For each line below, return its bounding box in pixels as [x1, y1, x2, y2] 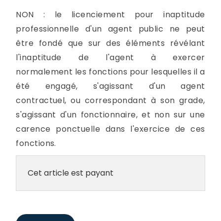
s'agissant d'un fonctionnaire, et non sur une [16, 109, 205, 120]
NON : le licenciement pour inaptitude [16, 9, 205, 20]
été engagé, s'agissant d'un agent [16, 80, 205, 92]
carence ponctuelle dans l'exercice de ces [16, 123, 205, 135]
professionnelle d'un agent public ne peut [16, 23, 205, 35]
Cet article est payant [27, 167, 113, 179]
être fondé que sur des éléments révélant [16, 37, 205, 49]
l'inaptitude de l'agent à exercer [16, 52, 205, 63]
